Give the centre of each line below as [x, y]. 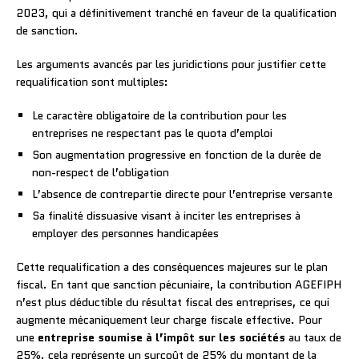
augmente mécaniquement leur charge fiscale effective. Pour [169, 319]
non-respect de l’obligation [101, 172]
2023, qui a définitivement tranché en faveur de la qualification [176, 12]
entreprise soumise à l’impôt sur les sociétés [161, 337]
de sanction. [47, 30]
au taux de [313, 337]
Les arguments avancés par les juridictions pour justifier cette [171, 64]
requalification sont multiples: [92, 81]
